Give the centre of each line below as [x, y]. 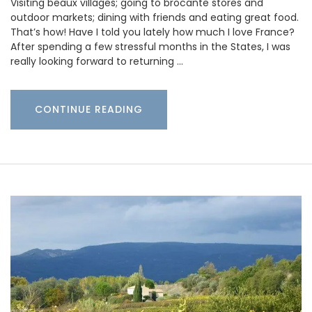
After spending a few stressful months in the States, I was [150, 47]
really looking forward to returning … [97, 62]
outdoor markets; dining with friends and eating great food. [155, 18]
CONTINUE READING [89, 110]
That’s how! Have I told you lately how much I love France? [153, 32]
